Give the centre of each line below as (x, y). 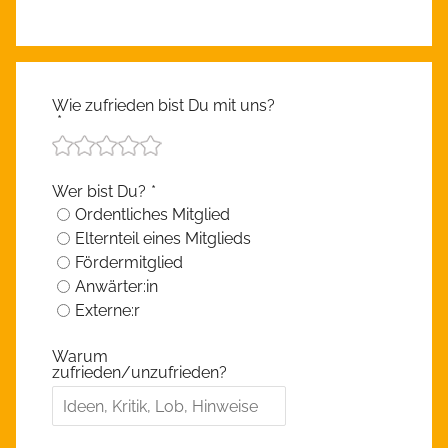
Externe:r (107, 311)
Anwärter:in (116, 287)
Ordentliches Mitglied (152, 215)
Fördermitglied (129, 263)
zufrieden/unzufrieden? (139, 373)
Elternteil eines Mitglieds (163, 239)
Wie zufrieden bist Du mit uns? (163, 106)
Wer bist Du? (99, 192)
